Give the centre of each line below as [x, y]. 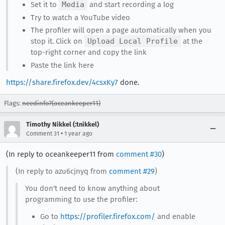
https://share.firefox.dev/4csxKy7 [62, 82]
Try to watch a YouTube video [80, 17]
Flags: [13, 103]
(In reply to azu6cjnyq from [62, 171]
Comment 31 [43, 134]
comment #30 [139, 154]
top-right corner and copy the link [88, 52]
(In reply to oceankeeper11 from [61, 154]
